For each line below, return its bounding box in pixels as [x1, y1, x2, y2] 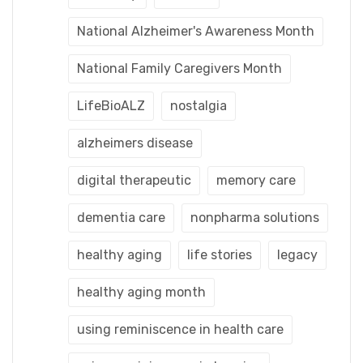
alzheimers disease [77, 135, 193, 151]
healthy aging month [77, 284, 206, 300]
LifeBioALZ [77, 97, 145, 113]
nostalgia [170, 97, 227, 113]
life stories [187, 246, 252, 263]
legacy [277, 246, 318, 263]
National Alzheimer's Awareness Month [77, 23, 314, 39]
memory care [216, 172, 296, 188]
